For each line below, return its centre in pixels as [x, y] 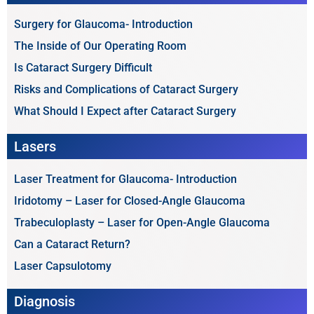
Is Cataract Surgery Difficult [83, 68]
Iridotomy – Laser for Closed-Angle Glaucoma [130, 201]
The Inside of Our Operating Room [100, 46]
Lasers [35, 146]
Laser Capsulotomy [63, 266]
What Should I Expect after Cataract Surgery [125, 111]
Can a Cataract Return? [72, 244]
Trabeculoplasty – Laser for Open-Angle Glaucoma [142, 223]
